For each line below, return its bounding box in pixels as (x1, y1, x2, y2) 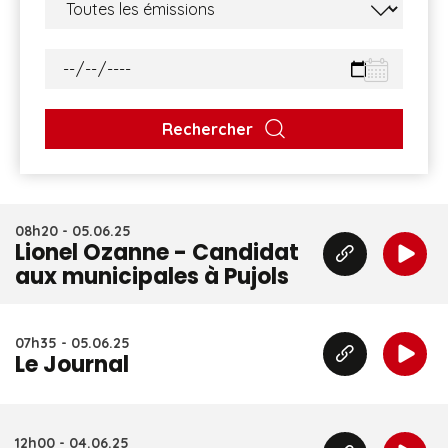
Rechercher (161, 119, 253, 139)
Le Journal (15, 349, 129, 380)
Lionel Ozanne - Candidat (15, 237, 299, 268)
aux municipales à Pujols (15, 261, 289, 292)
